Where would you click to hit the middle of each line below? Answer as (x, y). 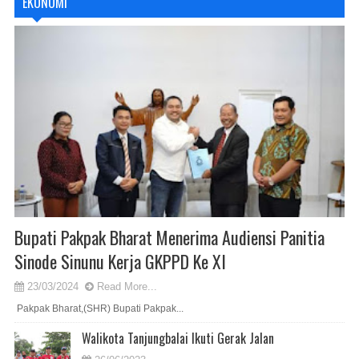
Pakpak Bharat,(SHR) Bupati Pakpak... (99, 309)
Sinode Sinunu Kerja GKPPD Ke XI (120, 262)
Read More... (127, 287)
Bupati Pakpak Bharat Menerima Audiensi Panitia (169, 238)
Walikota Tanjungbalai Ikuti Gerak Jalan (178, 339)
